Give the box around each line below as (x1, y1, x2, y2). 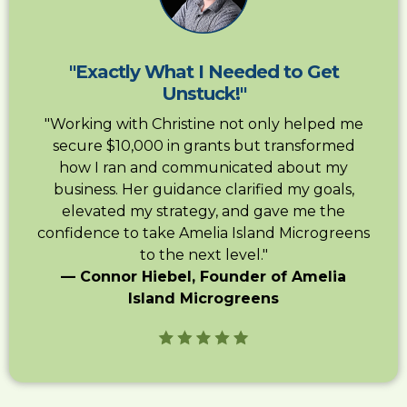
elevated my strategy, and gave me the (62, 203, 345, 221)
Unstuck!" (161, 83, 246, 105)
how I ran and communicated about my (59, 159, 348, 177)
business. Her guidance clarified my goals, (53, 181, 354, 199)
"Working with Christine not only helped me (44, 115, 363, 134)
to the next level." (139, 246, 268, 264)
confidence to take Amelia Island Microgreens (37, 224, 370, 243)
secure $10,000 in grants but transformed (52, 137, 355, 155)
